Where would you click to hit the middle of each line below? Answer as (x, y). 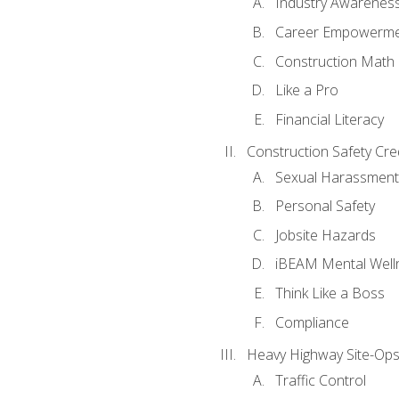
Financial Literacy (329, 119)
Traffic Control (320, 380)
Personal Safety (325, 206)
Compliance (312, 322)
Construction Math (334, 61)
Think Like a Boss (330, 293)
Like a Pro (306, 90)
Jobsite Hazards (325, 235)
